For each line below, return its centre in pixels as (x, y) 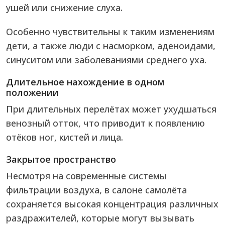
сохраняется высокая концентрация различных (112, 204)
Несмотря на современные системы (86, 176)
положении (32, 93)
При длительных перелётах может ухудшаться (111, 109)
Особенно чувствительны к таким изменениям (110, 32)
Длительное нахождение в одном (85, 82)
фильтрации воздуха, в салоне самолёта (96, 190)
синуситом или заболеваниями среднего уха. (106, 60)
